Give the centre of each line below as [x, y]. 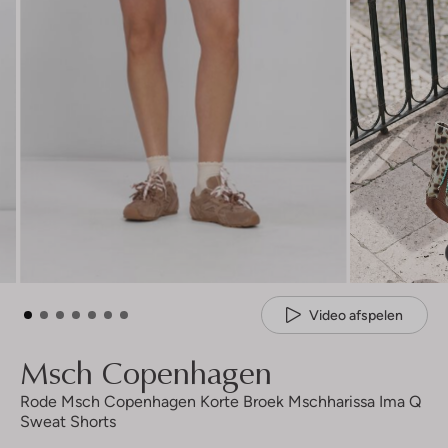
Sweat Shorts [68, 422]
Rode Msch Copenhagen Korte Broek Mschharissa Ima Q [220, 402]
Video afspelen [356, 314]
